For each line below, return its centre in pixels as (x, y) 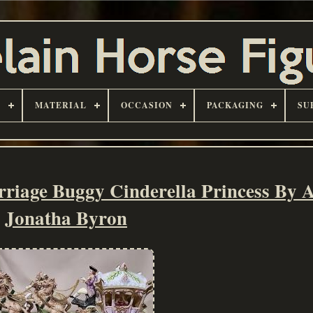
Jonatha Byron (66, 218)
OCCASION (147, 105)
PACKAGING (235, 105)
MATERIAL (61, 105)
